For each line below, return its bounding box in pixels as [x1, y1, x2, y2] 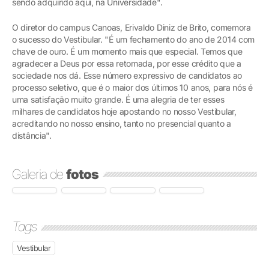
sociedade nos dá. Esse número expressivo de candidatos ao [12, 70, 242, 80]
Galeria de [12, 166, 66, 182]
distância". [12, 130, 54, 141]
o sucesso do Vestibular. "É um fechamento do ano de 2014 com [12, 34, 255, 44]
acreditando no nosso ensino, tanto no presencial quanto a [12, 118, 231, 128]
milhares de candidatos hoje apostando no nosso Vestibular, [12, 106, 237, 116]
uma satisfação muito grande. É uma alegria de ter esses [12, 94, 225, 104]
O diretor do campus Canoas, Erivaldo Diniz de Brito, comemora [12, 22, 251, 32]
